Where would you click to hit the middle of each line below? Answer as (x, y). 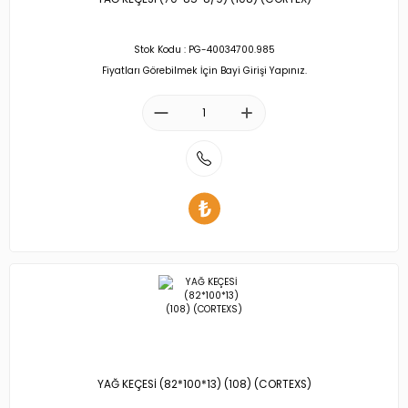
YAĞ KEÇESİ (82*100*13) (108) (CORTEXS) (204, 385)
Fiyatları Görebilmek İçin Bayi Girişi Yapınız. (204, 70)
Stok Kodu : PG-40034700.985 (204, 50)
